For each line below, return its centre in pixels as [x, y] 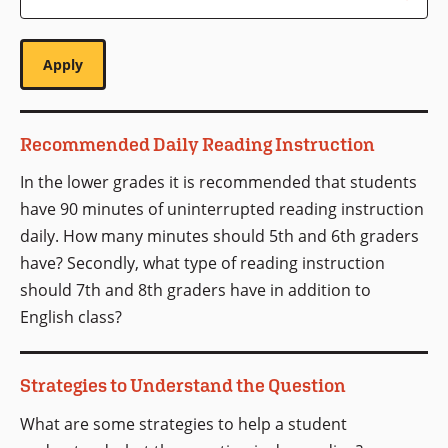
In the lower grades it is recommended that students [218, 182]
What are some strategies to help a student [183, 423]
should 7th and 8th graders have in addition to [195, 290]
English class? [71, 317]
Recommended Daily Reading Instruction [197, 143]
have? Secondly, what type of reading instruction [202, 263]
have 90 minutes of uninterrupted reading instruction [222, 209]
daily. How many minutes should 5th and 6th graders [219, 236]
